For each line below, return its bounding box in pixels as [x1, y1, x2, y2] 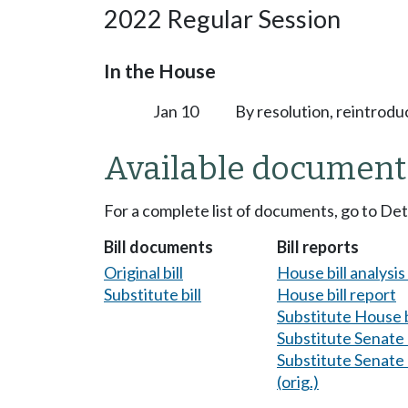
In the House [104, 58, 216, 83]
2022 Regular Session [104, 3, 341, 34]
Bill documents [104, 237, 213, 258]
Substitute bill [104, 283, 201, 304]
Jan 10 [153, 100, 199, 121]
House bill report [277, 283, 396, 304]
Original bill [104, 261, 183, 282]
